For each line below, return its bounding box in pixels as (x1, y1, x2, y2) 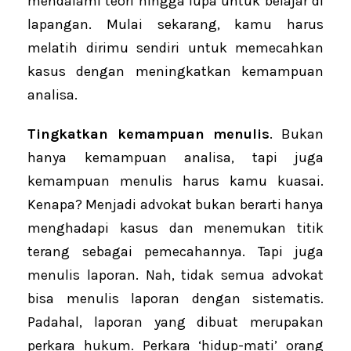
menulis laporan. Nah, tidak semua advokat (27, 266, 324, 284)
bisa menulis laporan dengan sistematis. (27, 290, 324, 308)
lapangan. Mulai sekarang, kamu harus (27, 16, 324, 34)
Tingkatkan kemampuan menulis (27, 125, 270, 143)
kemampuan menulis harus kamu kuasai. (27, 172, 324, 190)
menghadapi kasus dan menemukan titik (27, 219, 324, 237)
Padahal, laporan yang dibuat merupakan (27, 313, 324, 331)
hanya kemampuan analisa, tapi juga (27, 149, 324, 167)
